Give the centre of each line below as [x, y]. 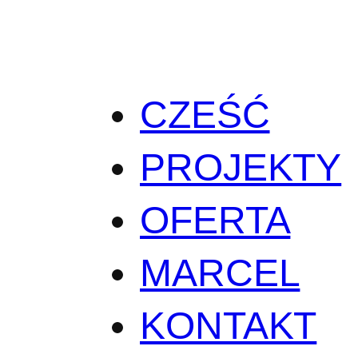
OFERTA [215, 220]
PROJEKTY [241, 167]
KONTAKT [229, 325]
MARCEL [220, 272]
